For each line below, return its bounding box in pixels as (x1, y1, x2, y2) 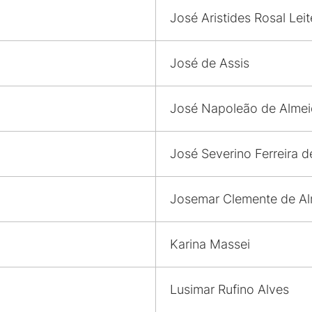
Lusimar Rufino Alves (170, 282, 289, 297)
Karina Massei (170, 237, 250, 251)
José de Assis (170, 56, 249, 70)
